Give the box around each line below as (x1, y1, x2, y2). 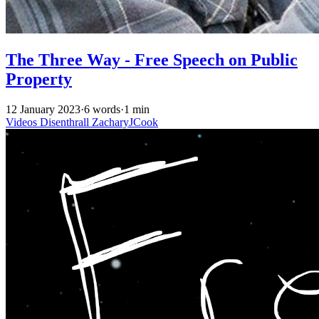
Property (6, 69, 72, 88)
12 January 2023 (6, 103, 80, 115)
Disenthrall (40, 115, 92, 128)
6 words (84, 103, 120, 115)
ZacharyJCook (92, 115, 158, 128)
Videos (6, 115, 40, 128)
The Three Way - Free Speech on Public (6, 50, 298, 69)
